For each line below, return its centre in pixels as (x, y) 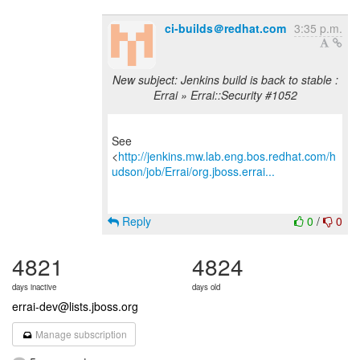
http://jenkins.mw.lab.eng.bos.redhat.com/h (227, 156)
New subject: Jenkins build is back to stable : (225, 80)
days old (206, 287)
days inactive (34, 287)
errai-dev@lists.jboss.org (75, 306)
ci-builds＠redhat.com (225, 28)
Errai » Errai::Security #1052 (225, 95)
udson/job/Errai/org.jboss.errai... (193, 171)
